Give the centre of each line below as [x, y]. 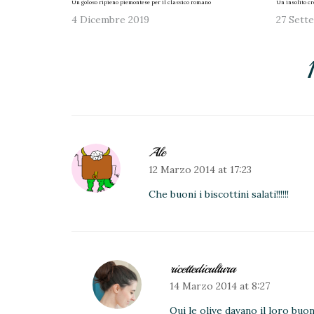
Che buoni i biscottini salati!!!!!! [219, 194]
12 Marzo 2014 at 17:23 [200, 170]
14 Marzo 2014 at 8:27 [220, 286]
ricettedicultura [203, 269]
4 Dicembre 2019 [110, 20]
